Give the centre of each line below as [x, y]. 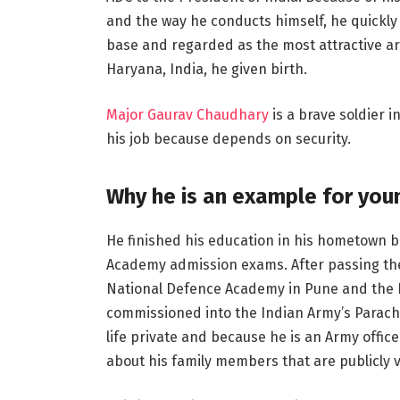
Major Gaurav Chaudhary [187, 115]
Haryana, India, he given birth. [206, 69]
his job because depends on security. [228, 139]
